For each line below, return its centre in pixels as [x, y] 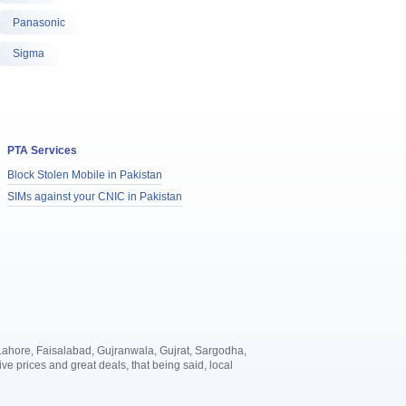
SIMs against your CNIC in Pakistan [95, 197]
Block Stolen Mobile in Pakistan [85, 174]
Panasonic [39, 22]
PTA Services [43, 150]
